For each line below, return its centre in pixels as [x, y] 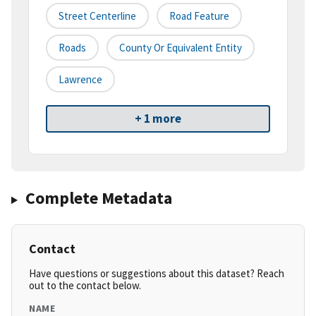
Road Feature [199, 16]
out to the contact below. [85, 286]
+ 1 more [158, 119]
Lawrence [80, 80]
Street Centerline [97, 16]
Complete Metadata [98, 198]
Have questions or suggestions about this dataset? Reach [157, 274]
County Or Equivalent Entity [181, 48]
